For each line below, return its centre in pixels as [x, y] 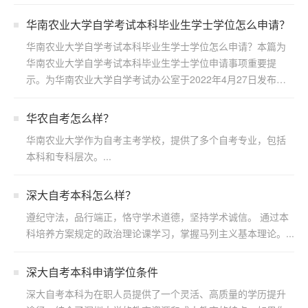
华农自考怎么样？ [70, 118]
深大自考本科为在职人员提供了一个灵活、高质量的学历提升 [156, 294]
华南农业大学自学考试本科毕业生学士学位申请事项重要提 [151, 63]
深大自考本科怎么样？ [81, 195]
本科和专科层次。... [69, 156]
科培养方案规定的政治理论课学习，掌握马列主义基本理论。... [160, 233]
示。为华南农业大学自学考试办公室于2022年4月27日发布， [156, 79]
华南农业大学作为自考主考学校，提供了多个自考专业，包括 [156, 140]
